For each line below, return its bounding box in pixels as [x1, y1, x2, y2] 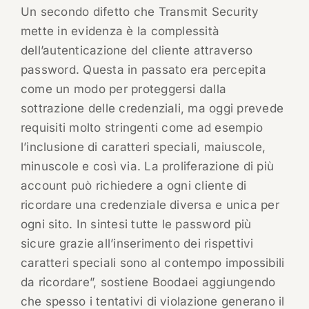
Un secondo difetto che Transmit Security [20, 5, 259, 19]
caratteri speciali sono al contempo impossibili [20, 256, 285, 270]
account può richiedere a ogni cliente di [20, 179, 247, 193]
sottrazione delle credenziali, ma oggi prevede [20, 101, 284, 116]
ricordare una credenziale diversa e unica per [20, 198, 279, 212]
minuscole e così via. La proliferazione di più [20, 159, 275, 174]
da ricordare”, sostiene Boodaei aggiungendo [20, 275, 276, 290]
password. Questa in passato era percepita [20, 63, 266, 77]
